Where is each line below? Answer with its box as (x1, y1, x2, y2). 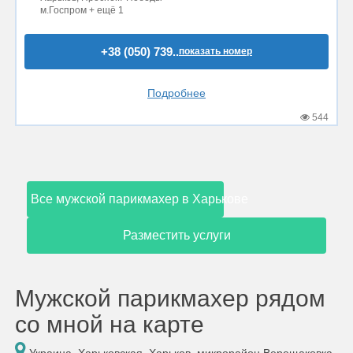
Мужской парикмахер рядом (15, 285, 325, 311)
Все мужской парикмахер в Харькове (31, 192, 248, 206)
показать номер (179, 46, 252, 57)
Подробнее (147, 87, 206, 99)
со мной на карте (15, 311, 204, 337)
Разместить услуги (122, 229, 231, 242)
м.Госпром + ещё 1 (40, 5, 124, 16)
